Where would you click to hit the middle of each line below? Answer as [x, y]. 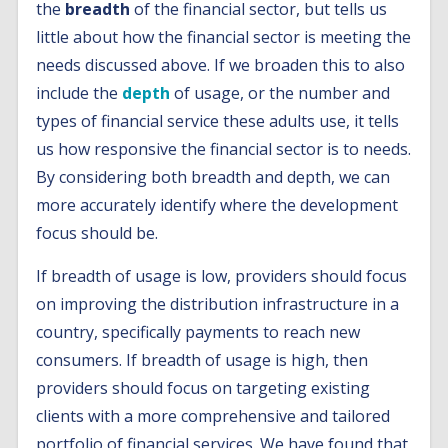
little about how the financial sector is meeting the [224, 37]
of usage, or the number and [280, 93]
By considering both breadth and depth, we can [213, 177]
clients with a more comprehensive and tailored [213, 416]
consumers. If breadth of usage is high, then [202, 360]
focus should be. [97, 233]
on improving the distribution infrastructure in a [218, 304]
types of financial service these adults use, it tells [218, 121]
